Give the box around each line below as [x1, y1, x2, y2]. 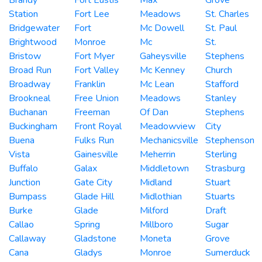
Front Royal [74, 119, 122, 133]
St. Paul [205, 21, 237, 35]
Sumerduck [205, 246, 250, 259]
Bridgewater [9, 21, 60, 35]
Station [9, 7, 38, 20]
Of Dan [140, 105, 168, 119]
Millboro [140, 218, 173, 231]
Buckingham [9, 119, 57, 133]
